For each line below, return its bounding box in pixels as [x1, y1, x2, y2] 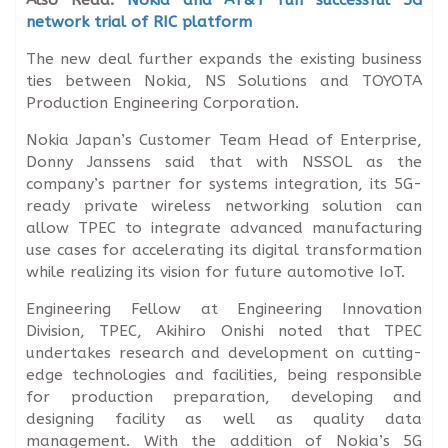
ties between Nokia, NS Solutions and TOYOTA [26, 71, 422, 90]
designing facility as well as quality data [26, 409, 422, 428]
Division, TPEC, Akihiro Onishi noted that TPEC [26, 321, 422, 340]
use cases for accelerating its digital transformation [26, 240, 422, 259]
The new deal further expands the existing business [26, 49, 422, 68]
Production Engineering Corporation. [26, 93, 299, 112]
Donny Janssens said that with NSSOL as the [26, 152, 422, 171]
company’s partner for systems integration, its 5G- [26, 174, 422, 193]
